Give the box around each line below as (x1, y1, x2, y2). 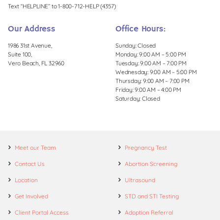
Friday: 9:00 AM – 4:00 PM (115, 86, 181, 94)
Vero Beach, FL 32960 (8, 59, 64, 67)
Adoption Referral (125, 209, 173, 217)
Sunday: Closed (115, 42, 156, 50)
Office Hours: (115, 24, 165, 34)
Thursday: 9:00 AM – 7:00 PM (115, 77, 190, 85)
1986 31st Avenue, (8, 42, 52, 50)
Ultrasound (125, 176, 155, 184)
